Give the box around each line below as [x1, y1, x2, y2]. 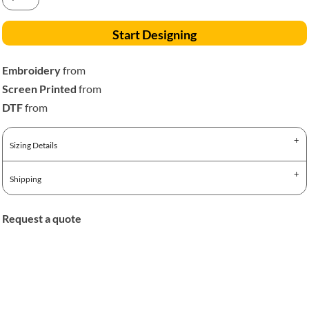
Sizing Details [10, 140, 57, 150]
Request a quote [2, 212, 81, 225]
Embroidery [2, 63, 61, 77]
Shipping [10, 174, 41, 184]
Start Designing [112, 27, 197, 43]
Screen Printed [2, 82, 77, 95]
